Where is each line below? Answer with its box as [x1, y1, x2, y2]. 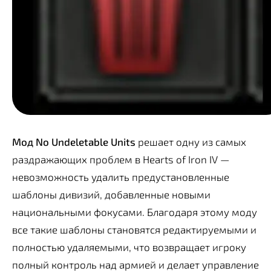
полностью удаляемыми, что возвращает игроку [12, 241, 246, 253]
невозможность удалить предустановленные [12, 171, 229, 183]
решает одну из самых [135, 135, 246, 148]
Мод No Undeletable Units [12, 135, 135, 148]
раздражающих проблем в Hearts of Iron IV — [12, 153, 229, 166]
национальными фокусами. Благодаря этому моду [12, 206, 257, 218]
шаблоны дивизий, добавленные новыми [12, 188, 211, 201]
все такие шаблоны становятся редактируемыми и [12, 223, 256, 236]
